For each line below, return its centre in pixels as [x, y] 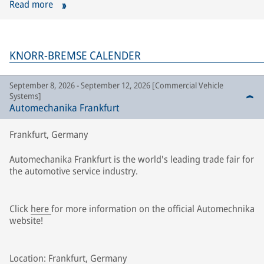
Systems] [25, 96]
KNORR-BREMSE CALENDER [75, 56]
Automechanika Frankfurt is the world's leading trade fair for [132, 159]
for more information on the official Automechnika [153, 209]
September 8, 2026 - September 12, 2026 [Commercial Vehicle [116, 85]
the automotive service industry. [74, 171]
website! [26, 221]
